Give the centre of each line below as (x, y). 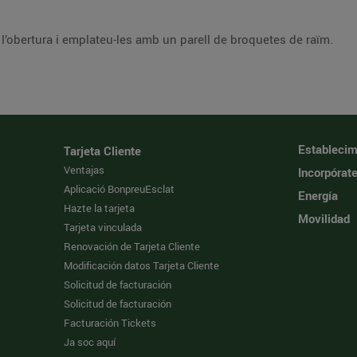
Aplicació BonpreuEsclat (120, 189)
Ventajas (84, 170)
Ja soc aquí (90, 342)
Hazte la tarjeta (100, 208)
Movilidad (324, 218)
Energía (318, 195)
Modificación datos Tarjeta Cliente (142, 265)
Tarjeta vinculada (103, 227)
